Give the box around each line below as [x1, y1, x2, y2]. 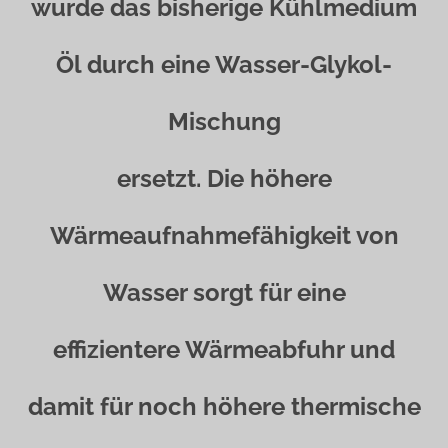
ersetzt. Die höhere [116, 164, 332, 193]
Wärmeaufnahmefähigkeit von [49, 221, 399, 250]
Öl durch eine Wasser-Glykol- [56, 50, 392, 79]
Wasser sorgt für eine [102, 278, 346, 307]
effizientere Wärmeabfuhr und [53, 335, 395, 364]
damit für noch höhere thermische [27, 392, 421, 421]
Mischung [167, 107, 281, 136]
